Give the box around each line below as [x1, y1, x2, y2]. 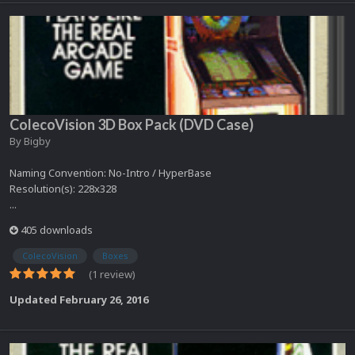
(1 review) [89, 266, 136, 281]
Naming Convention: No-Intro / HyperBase [10, 165, 212, 180]
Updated [10, 292, 59, 307]
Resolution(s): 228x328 [10, 181, 116, 196]
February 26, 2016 [59, 292, 148, 307]
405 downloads [18, 222, 93, 237]
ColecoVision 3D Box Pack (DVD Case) [10, 115, 254, 133]
